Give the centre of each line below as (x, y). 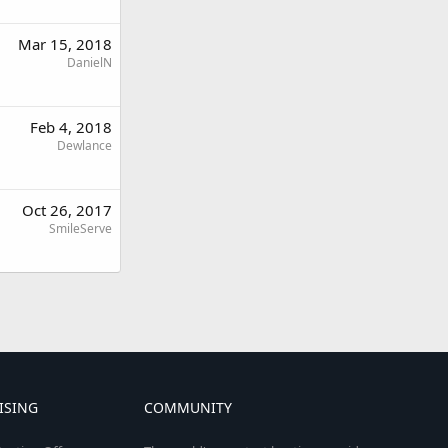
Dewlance (84, 145)
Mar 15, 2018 (65, 43)
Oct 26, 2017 (67, 209)
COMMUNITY (187, 408)
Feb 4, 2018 (71, 126)
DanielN (89, 62)
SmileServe (80, 228)
